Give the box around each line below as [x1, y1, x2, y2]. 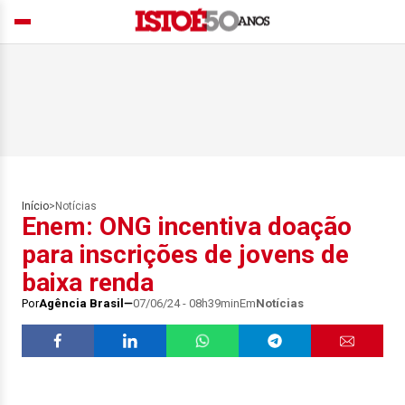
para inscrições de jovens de [22, 240, 349, 269]
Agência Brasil [39, 297, 124, 310]
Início [22, 200, 49, 212]
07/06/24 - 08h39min [133, 297, 240, 310]
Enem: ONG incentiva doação [22, 212, 352, 241]
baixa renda [22, 268, 154, 297]
